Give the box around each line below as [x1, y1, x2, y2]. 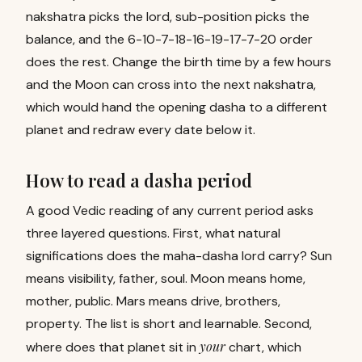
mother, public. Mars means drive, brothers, [26, 293, 280, 309]
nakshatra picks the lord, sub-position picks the [26, 8, 309, 25]
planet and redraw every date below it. [26, 121, 255, 138]
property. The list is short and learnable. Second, [26, 315, 312, 332]
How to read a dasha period [26, 168, 252, 192]
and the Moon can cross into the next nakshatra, [26, 76, 316, 93]
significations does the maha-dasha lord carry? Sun [26, 247, 332, 264]
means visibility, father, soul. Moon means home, [26, 270, 305, 287]
